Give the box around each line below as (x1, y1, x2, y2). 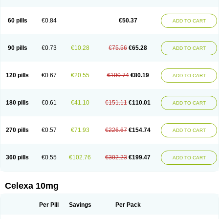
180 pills (6, 99, 29, 106)
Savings (68, 201, 91, 208)
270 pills (6, 127, 29, 133)
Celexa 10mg (5, 181, 59, 191)
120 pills (6, 72, 29, 79)
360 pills (6, 154, 29, 161)
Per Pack (115, 201, 141, 208)
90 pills (7, 44, 27, 51)
